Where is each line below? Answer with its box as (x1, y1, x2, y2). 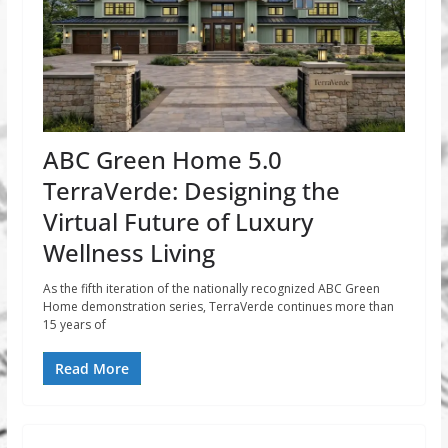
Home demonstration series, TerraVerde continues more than (42, 298, 394, 316)
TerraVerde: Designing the (42, 174, 340, 208)
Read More (54, 359, 129, 379)
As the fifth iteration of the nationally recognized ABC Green (42, 280, 380, 298)
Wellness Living (42, 236, 215, 270)
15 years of (42, 316, 106, 334)
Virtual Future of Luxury (42, 205, 313, 239)
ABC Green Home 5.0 (42, 143, 282, 177)
